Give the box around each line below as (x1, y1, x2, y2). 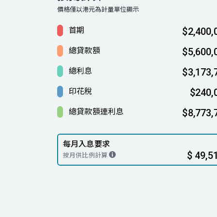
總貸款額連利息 (69, 107, 124, 116)
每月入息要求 (63, 139, 110, 149)
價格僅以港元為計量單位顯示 (57, 5, 139, 13)
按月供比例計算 (63, 151, 109, 159)
